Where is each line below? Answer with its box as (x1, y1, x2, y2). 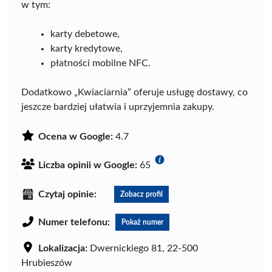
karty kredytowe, (50, 44, 123, 54)
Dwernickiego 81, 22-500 (87, 243, 198, 254)
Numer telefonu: (38, 217, 110, 228)
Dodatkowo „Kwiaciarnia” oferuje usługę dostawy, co (21, 87, 248, 98)
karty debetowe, (50, 29, 120, 39)
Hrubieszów (21, 258, 72, 268)
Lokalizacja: (38, 243, 87, 254)
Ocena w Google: (38, 132, 113, 142)
